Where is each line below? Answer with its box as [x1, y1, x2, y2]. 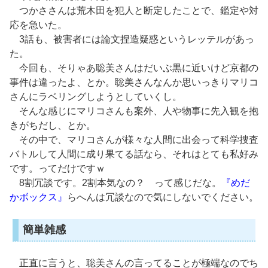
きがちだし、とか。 [10, 120, 96, 131]
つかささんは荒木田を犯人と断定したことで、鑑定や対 [10, 5, 258, 16]
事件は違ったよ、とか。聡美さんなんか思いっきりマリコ [10, 77, 258, 88]
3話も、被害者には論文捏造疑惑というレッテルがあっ [10, 34, 254, 45]
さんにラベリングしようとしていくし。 [10, 92, 182, 102]
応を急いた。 [10, 20, 67, 31]
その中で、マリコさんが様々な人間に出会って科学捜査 [10, 135, 258, 145]
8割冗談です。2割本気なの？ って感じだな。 [10, 178, 221, 188]
